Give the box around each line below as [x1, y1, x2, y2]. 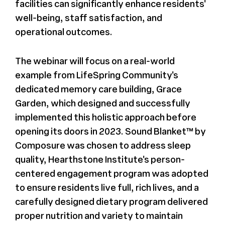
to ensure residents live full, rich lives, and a [15, 181, 199, 193]
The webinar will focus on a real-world [15, 54, 175, 67]
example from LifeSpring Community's [15, 68, 178, 81]
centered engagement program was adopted [15, 167, 208, 179]
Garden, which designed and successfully [15, 96, 190, 109]
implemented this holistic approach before [15, 110, 196, 123]
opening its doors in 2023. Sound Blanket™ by [15, 125, 206, 137]
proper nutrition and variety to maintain [15, 209, 183, 221]
